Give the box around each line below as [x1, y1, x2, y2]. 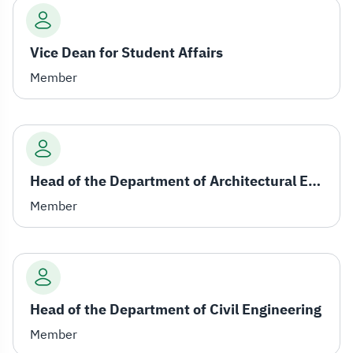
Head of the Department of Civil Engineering [30, 298, 321, 320]
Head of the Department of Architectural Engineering [308, 169, 321, 191]
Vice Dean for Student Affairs [30, 41, 223, 63]
